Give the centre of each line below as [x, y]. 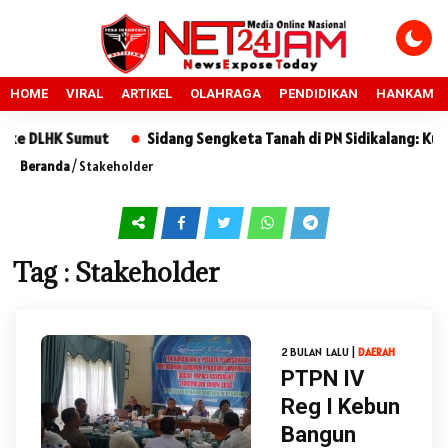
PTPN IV [322, 378]
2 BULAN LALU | [319, 352]
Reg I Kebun [340, 406]
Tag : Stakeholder [116, 272]
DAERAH [376, 352]
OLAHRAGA [225, 93]
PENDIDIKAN [318, 93]
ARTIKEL [146, 93]
